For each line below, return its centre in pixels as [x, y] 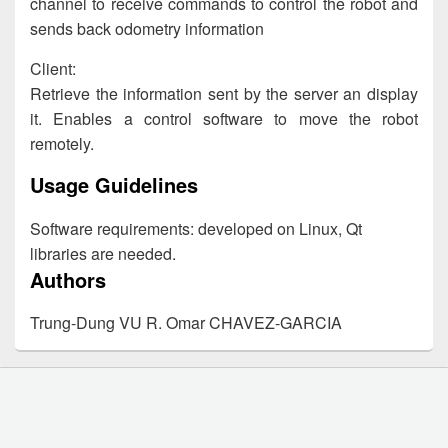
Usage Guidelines [114, 185]
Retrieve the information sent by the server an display [224, 94]
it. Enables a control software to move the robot [224, 119]
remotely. [62, 144]
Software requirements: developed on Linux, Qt [196, 228]
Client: [53, 69]
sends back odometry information [147, 29]
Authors [68, 279]
